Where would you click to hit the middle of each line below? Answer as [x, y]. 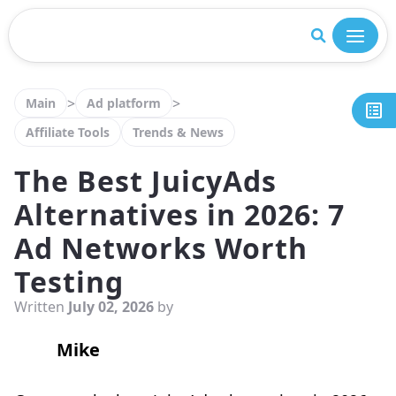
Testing [69, 282]
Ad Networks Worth [161, 248]
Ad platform [124, 103]
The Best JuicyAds [145, 181]
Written [41, 307]
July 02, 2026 [111, 307]
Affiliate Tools [68, 132]
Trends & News [178, 132]
